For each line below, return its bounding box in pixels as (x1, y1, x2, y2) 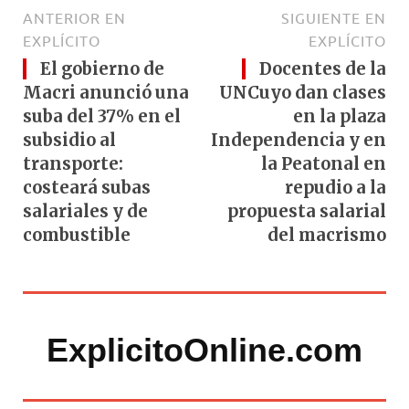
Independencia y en (211, 129, 386, 151)
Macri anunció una (23, 81, 189, 103)
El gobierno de (40, 58, 164, 79)
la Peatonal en (261, 152, 386, 174)
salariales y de (23, 200, 148, 222)
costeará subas (23, 176, 151, 198)
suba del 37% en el (23, 105, 181, 127)
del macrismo (267, 224, 386, 246)
